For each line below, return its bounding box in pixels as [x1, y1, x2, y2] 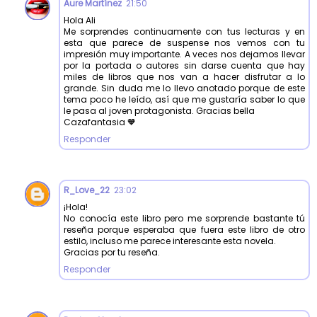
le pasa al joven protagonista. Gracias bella [64, 104, 255, 117]
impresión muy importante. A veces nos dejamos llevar [64, 47, 305, 60]
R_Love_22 [64, 183, 110, 196]
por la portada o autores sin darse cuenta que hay [64, 59, 305, 71]
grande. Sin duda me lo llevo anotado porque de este [64, 81, 305, 94]
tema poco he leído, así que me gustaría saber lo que [64, 93, 305, 105]
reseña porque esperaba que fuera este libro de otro [64, 223, 305, 236]
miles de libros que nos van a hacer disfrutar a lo [64, 70, 305, 83]
